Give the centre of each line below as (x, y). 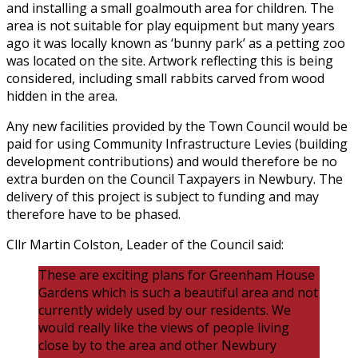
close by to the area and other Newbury (157, 346)
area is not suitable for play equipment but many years (171, 26)
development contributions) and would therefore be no (172, 162)
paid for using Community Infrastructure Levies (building (177, 144)
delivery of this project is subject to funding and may (163, 197)
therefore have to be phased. (93, 215)
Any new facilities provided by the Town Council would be (177, 127)
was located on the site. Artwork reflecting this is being (170, 61)
